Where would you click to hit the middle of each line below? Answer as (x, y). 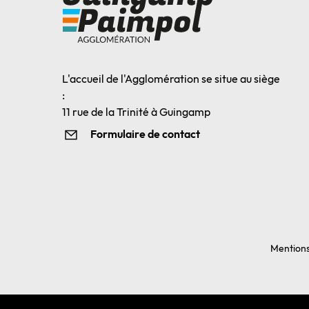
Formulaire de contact (145, 134)
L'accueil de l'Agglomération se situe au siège (171, 79)
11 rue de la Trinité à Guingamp (136, 112)
